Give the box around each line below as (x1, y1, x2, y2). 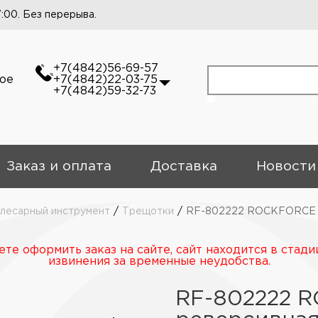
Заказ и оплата (6, 160, 111, 172)
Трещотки (122, 207, 174, 216)
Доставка (150, 160, 217, 172)
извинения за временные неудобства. (48, 256, 270, 267)
